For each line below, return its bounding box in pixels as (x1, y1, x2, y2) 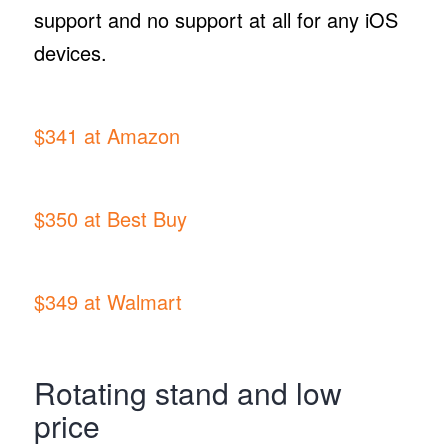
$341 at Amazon (33, 120, 180, 150)
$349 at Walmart (33, 286, 182, 316)
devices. (33, 37, 113, 67)
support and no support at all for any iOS (33, 4, 398, 34)
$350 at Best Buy (33, 203, 187, 233)
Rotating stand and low (33, 371, 342, 415)
